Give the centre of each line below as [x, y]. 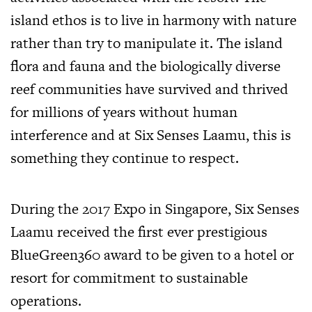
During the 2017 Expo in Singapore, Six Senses [155, 209]
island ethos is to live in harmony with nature [154, 20]
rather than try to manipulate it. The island [147, 43]
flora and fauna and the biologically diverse [146, 66]
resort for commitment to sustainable [129, 278]
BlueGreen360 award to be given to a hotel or [152, 255]
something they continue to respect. [125, 158]
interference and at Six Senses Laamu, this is [151, 135]
